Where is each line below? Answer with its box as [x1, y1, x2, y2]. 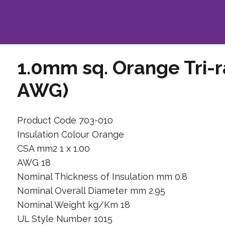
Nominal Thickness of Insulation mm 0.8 [17, 171, 187, 182]
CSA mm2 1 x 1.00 [17, 143, 90, 154]
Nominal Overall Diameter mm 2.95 [17, 185, 165, 196]
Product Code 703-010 [17, 115, 113, 126]
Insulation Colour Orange [17, 129, 124, 140]
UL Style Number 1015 [17, 213, 113, 224]
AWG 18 [17, 157, 51, 168]
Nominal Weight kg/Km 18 [17, 199, 130, 210]
